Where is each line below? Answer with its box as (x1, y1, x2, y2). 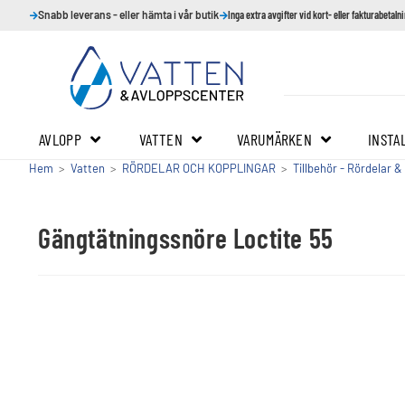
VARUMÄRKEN (237, 129, 312, 149)
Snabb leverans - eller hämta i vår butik (38, 7, 219, 21)
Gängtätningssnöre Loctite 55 (38, 221, 334, 254)
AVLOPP (39, 129, 81, 149)
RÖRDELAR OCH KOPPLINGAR (122, 161, 276, 175)
